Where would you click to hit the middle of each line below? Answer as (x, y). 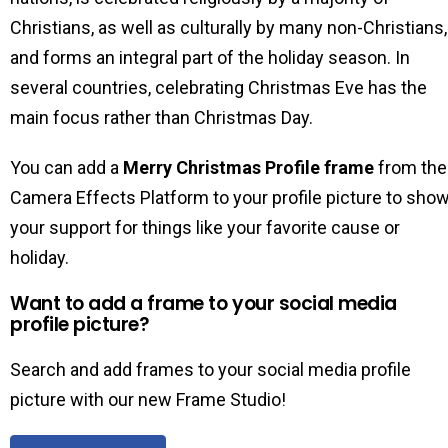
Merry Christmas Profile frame (250, 167)
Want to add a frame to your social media (203, 303)
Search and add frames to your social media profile (210, 369)
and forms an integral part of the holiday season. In (210, 57)
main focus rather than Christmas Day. (161, 117)
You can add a (66, 167)
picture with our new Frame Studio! (148, 399)
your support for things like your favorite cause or (205, 227)
